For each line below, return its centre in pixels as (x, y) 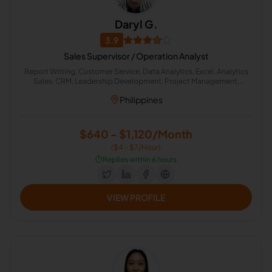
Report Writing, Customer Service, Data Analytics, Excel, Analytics (136, 71)
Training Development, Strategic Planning (136, 91)
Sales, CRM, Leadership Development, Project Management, (136, 81)
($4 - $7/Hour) (136, 147)
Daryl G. (136, 24)
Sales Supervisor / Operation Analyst (136, 56)
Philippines (141, 100)
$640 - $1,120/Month (136, 134)
